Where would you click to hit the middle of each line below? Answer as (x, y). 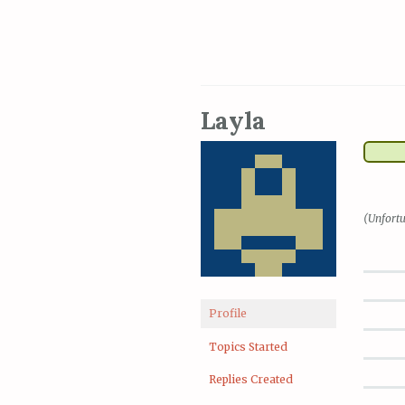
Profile (228, 314)
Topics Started (248, 346)
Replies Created (251, 380)
